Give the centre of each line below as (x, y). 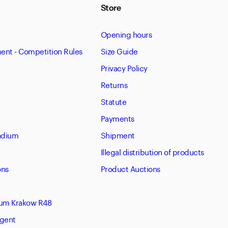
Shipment (118, 135)
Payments (117, 118)
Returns (114, 84)
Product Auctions (130, 168)
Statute (113, 101)
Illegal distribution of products (152, 151)
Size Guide (119, 51)
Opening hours (126, 34)
